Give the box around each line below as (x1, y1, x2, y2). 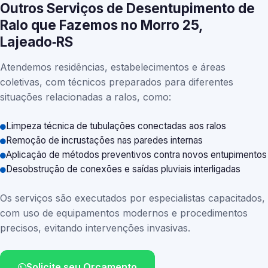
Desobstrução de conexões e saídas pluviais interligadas (6, 163, 240, 175)
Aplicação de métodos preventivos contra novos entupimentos (6, 149, 267, 160)
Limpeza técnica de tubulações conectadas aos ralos (6, 120, 226, 132)
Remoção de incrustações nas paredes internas (6, 135, 203, 146)
